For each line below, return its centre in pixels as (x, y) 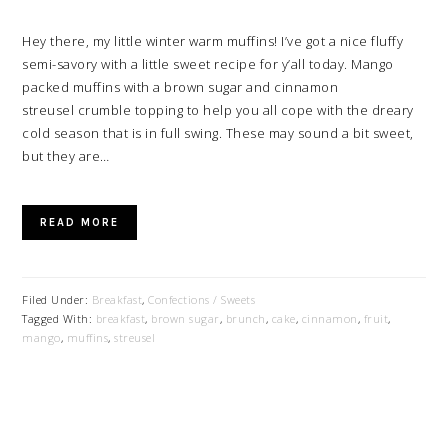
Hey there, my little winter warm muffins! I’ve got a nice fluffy (213, 41)
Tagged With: (59, 318)
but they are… (66, 156)
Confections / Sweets (202, 299)
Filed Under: (57, 299)
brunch (245, 318)
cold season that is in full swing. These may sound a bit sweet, (218, 133)
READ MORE (80, 222)
